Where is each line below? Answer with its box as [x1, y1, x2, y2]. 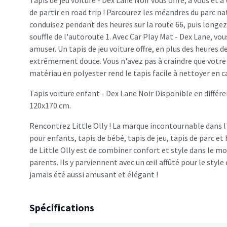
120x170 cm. [29, 100, 71, 111]
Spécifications [29, 201, 94, 214]
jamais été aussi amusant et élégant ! [29, 169, 158, 180]
